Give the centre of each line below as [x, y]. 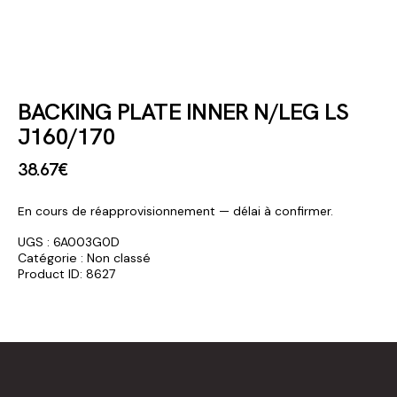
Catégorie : [52, 257]
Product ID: [52, 273]
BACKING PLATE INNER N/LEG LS [183, 112]
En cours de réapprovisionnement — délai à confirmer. [175, 210]
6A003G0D [86, 241]
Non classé [119, 257]
